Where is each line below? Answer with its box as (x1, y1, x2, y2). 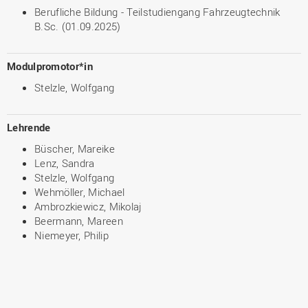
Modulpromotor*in (7, 59, 93, 73)
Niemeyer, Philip (34, 228, 109, 242)
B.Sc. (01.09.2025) (34, 19, 121, 33)
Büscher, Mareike (34, 142, 115, 155)
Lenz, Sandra (34, 156, 95, 170)
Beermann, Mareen (34, 214, 123, 228)
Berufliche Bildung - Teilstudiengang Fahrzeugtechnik (34, 5, 280, 19)
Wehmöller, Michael (34, 185, 125, 199)
